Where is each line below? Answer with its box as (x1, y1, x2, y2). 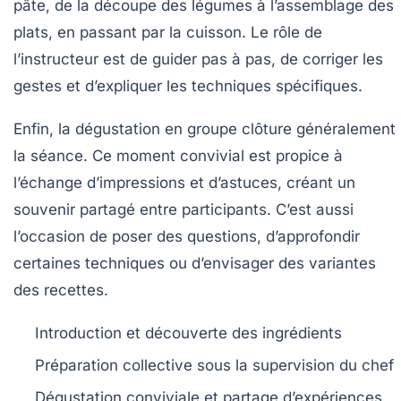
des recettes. (13, 280, 108, 299)
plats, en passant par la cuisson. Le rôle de (13, 22, 322, 41)
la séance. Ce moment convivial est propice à (13, 146, 343, 165)
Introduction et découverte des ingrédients (35, 323, 342, 342)
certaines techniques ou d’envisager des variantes (13, 253, 376, 272)
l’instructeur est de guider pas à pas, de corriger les (13, 49, 383, 68)
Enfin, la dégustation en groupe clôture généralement (13, 119, 396, 138)
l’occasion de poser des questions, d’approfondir (13, 226, 360, 245)
